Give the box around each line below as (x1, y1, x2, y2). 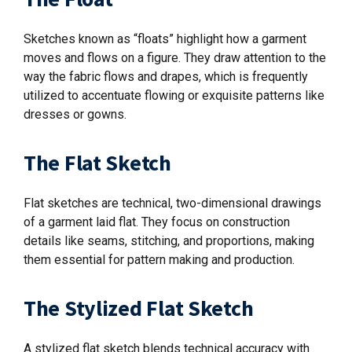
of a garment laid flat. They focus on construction (24, 214, 290, 229)
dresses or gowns (24, 107, 124, 122)
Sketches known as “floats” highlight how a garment (24, 31, 306, 46)
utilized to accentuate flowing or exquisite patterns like (24, 88, 324, 103)
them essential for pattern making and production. (24, 252, 295, 267)
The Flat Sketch (24, 148, 171, 177)
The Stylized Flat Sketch (24, 294, 254, 322)
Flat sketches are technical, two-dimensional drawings (24, 196, 321, 211)
